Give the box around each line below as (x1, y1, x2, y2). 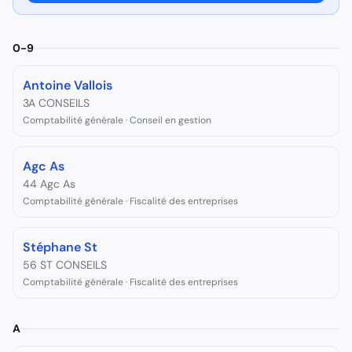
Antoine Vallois (23, 77, 112, 93)
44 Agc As (23, 177, 75, 191)
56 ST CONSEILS (23, 258, 107, 272)
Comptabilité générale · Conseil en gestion (23, 114, 211, 126)
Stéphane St (23, 239, 97, 255)
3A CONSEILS (23, 96, 90, 110)
